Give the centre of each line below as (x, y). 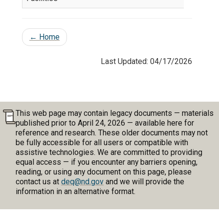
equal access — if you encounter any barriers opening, (106, 162)
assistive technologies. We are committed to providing (109, 152)
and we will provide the (144, 181)
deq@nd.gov (82, 181)
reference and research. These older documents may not (111, 132)
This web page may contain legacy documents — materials (114, 113)
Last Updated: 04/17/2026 (146, 61)
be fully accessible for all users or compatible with (102, 142)
